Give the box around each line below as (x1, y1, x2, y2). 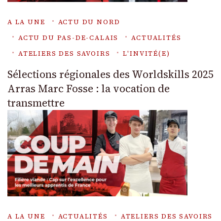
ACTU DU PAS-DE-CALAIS (18, 33, 119, 42)
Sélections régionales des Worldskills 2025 (7, 67, 214, 81)
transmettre (7, 95, 65, 110)
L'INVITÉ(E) (123, 49, 170, 58)
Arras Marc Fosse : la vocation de (7, 81, 170, 96)
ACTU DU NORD (58, 17, 120, 26)
